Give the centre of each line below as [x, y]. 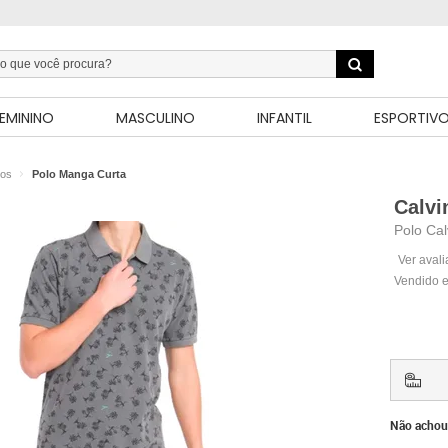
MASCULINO [155, 118]
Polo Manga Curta [79, 174]
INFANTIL [284, 118]
